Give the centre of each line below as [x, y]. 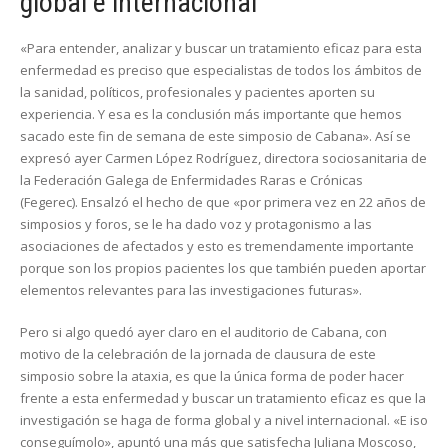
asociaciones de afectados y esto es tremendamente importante [217, 246]
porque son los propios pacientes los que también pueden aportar [223, 268]
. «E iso [407, 420]
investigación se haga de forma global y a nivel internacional [203, 420]
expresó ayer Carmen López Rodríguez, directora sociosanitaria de [223, 158]
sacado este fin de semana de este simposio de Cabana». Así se [215, 136]
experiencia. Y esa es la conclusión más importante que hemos [211, 114]
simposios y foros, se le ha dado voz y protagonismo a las [196, 224]
